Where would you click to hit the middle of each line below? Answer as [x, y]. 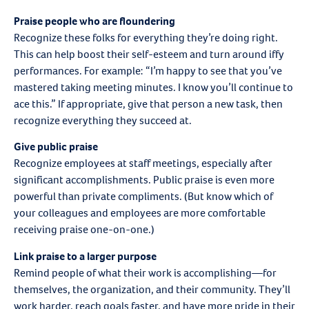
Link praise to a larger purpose [85, 256]
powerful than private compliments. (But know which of [143, 197]
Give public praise [57, 147]
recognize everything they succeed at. [103, 120]
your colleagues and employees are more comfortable [140, 213]
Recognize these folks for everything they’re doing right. [146, 37]
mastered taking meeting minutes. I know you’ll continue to [153, 87]
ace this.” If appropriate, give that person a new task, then [148, 103]
